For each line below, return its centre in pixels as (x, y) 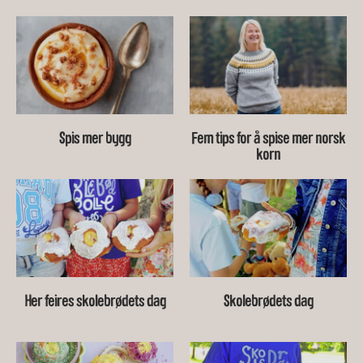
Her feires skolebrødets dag (95, 302)
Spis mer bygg (95, 138)
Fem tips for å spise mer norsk (268, 138)
